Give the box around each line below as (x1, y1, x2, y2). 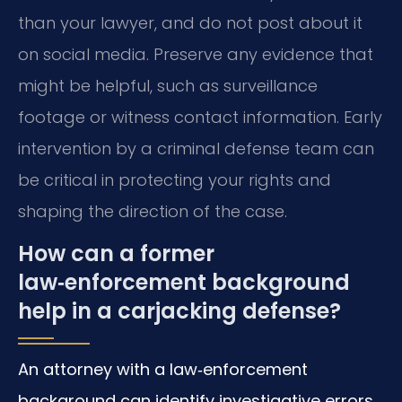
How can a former (18, 239, 214, 269)
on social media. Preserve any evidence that (18, 42, 373, 66)
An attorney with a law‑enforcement (18, 358, 308, 381)
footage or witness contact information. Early (18, 105, 382, 128)
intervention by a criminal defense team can (18, 136, 374, 160)
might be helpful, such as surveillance (18, 74, 318, 97)
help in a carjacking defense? (18, 296, 341, 327)
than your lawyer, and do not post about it (18, 11, 363, 34)
